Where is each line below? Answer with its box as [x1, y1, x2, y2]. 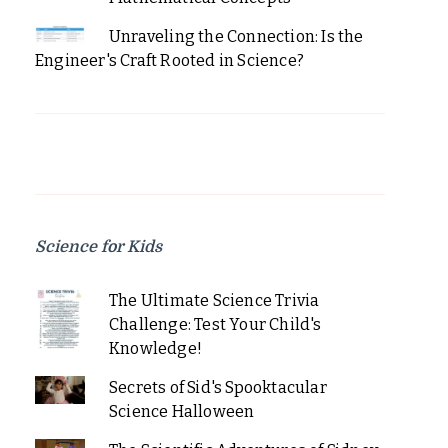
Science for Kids [35, 237, 162, 256]
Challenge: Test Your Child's [108, 314, 322, 334]
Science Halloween [108, 401, 255, 421]
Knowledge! [108, 338, 202, 358]
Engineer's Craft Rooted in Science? [35, 50, 304, 70]
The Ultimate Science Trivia [108, 290, 320, 310]
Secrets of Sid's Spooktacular [108, 377, 327, 397]
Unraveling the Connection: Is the [108, 26, 364, 46]
